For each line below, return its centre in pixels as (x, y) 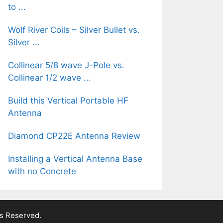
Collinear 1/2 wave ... (50, 77)
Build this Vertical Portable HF (68, 100)
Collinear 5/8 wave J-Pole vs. (66, 65)
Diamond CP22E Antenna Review (74, 136)
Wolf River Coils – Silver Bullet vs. (74, 30)
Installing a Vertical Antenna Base (75, 159)
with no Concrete (42, 171)
